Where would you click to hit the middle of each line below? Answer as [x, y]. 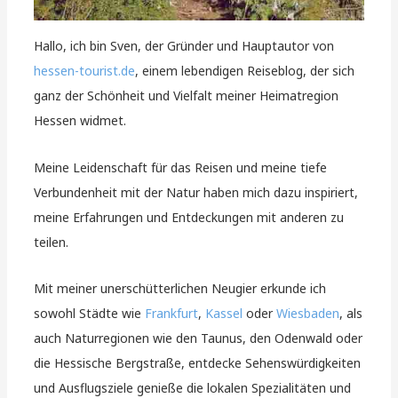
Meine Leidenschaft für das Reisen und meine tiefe [181, 167]
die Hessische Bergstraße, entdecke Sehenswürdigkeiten [198, 363]
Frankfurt [172, 314]
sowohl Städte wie [90, 314]
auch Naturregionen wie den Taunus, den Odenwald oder [199, 338]
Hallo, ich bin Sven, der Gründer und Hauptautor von [184, 46]
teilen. [52, 242]
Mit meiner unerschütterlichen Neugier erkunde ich [180, 289]
